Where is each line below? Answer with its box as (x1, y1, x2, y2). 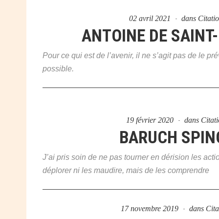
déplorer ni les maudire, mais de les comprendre (43, 166, 209, 175)
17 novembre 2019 (121, 204, 180, 213)
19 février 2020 (126, 116, 175, 125)
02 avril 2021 (129, 14, 173, 23)
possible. (43, 65, 74, 73)
